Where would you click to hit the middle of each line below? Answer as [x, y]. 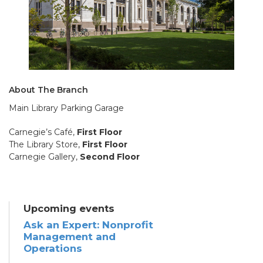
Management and [70, 236]
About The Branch [48, 90]
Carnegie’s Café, [43, 132]
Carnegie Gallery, [44, 156]
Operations [53, 248]
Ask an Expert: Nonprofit [88, 225]
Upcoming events [69, 208]
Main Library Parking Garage [66, 108]
